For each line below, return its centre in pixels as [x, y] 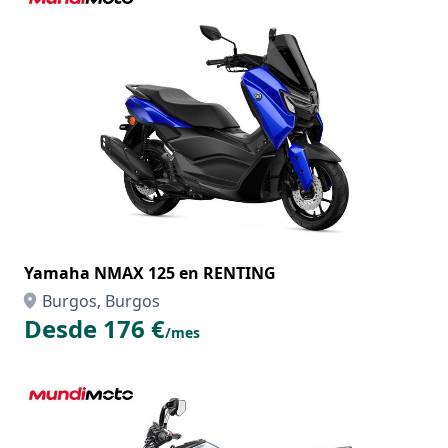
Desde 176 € [94, 328]
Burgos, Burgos [101, 301]
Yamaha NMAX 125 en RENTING [150, 273]
